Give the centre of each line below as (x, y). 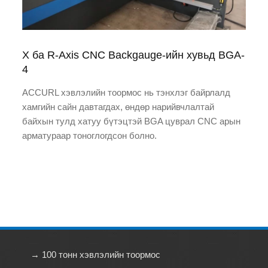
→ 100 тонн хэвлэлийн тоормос (95, 254)
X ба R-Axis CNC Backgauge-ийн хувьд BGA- (134, 55)
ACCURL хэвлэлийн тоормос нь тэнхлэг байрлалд (127, 92)
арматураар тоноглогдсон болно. (90, 135)
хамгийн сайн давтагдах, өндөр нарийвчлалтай (118, 106)
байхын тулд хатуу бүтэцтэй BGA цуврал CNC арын (132, 121)
